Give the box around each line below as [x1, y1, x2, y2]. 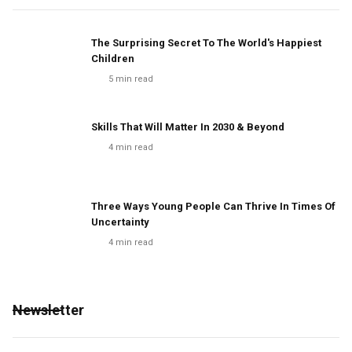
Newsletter [13, 302, 84, 318]
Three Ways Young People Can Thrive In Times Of [91, 200, 335, 212]
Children [91, 53, 134, 64]
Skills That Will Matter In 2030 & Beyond [91, 121, 284, 133]
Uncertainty [91, 216, 149, 228]
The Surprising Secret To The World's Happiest [91, 37, 321, 49]
